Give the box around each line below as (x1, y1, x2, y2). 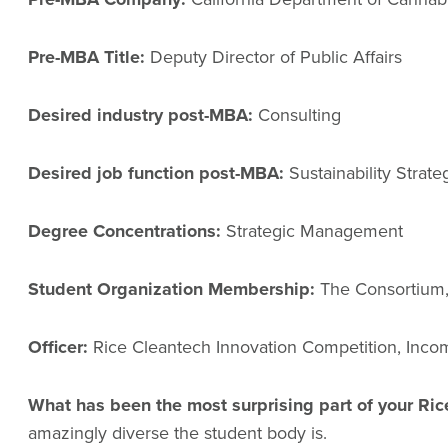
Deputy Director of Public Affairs (145, 44, 402, 69)
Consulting (253, 102, 341, 127)
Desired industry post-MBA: (28, 102, 253, 128)
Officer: (28, 334, 88, 360)
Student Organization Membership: (28, 276, 315, 302)
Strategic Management (221, 218, 403, 243)
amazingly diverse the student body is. (28, 420, 327, 445)
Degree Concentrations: (28, 218, 221, 244)
